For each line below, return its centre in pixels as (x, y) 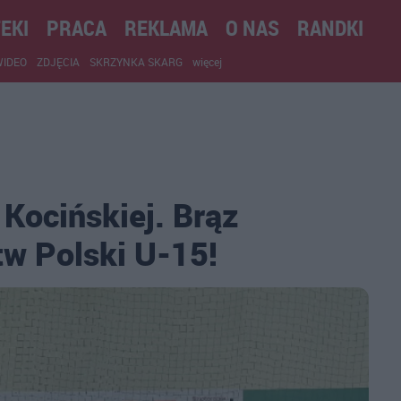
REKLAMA (166, 28)
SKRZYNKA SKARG (136, 62)
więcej (207, 62)
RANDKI (330, 28)
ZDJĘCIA (58, 62)
